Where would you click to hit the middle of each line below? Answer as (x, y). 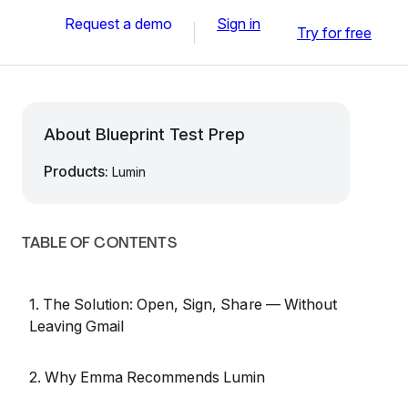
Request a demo (118, 23)
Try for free (334, 32)
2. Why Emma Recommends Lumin (148, 377)
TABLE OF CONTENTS (99, 243)
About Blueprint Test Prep (144, 134)
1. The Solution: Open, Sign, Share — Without (183, 304)
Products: (78, 171)
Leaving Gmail (77, 326)
